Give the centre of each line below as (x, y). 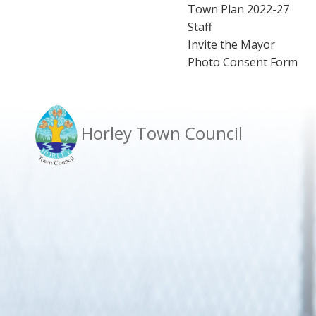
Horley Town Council (162, 133)
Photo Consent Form (242, 62)
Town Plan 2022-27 (238, 9)
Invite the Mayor (231, 44)
